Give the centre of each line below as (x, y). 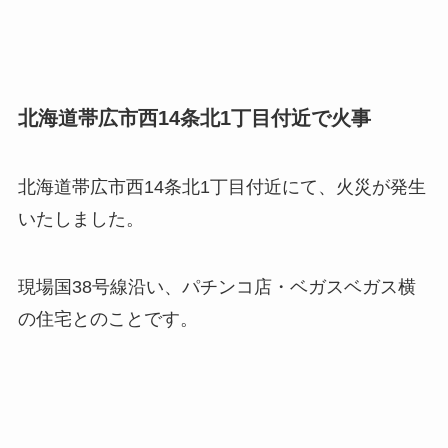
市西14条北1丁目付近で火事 (244, 117)
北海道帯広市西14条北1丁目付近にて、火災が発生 (221, 187)
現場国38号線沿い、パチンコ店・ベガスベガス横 (216, 286)
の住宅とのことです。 (107, 318)
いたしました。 (80, 219)
